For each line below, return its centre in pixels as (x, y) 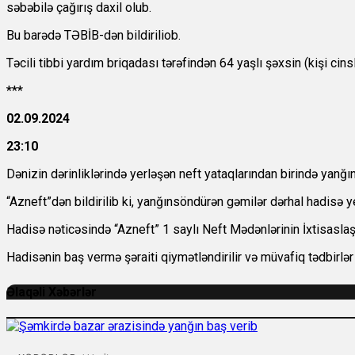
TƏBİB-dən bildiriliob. (122, 36)
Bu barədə (34, 36)
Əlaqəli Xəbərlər (52, 292)
